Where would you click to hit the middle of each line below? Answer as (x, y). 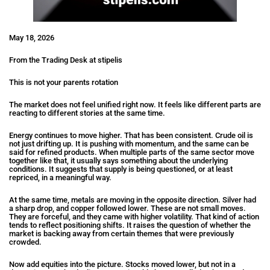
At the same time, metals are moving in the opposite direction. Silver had (133, 199)
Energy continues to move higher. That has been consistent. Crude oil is (131, 135)
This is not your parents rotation (64, 82)
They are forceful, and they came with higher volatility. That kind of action (134, 216)
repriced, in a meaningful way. (60, 177)
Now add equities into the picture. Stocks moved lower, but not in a (122, 264)
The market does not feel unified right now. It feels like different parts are (135, 104)
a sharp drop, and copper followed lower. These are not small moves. (127, 208)
